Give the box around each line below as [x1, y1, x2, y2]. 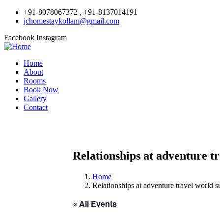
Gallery [24, 94, 47, 103]
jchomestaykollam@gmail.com [24, 17, 119, 25]
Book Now [24, 85, 58, 94]
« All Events [73, 197, 117, 209]
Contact [24, 103, 48, 111]
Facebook [4, 33, 34, 42]
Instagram [36, 33, 67, 42]
